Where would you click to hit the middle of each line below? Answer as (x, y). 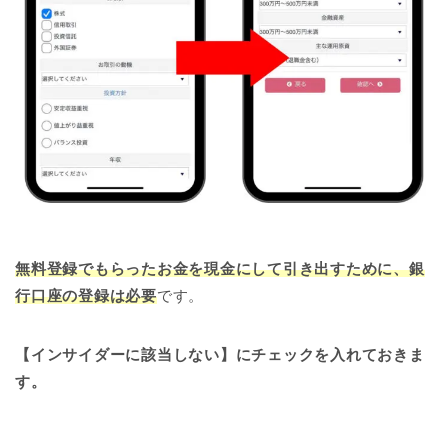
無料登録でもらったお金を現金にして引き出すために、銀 (220, 268)
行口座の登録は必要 (86, 295)
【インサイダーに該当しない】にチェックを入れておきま (220, 354)
